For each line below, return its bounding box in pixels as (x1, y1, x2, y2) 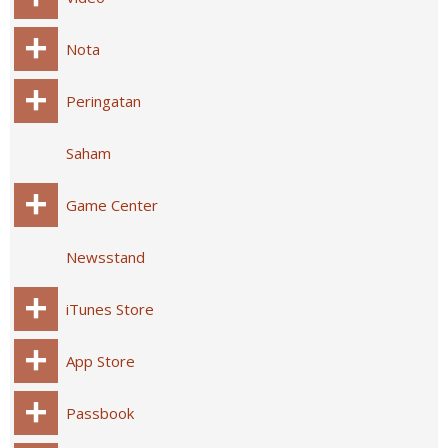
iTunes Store (66, 299, 154, 319)
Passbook (66, 403, 134, 423)
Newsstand (66, 247, 145, 267)
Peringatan (66, 91, 141, 111)
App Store (66, 351, 135, 371)
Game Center (66, 195, 158, 215)
